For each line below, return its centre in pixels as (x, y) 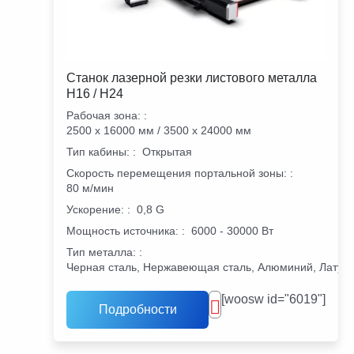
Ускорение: (95, 209)
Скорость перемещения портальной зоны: (177, 173)
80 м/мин (90, 188)
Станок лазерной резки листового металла (192, 77)
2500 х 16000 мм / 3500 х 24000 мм (159, 130)
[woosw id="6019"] (273, 299)
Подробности (137, 309)
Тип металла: (101, 252)
